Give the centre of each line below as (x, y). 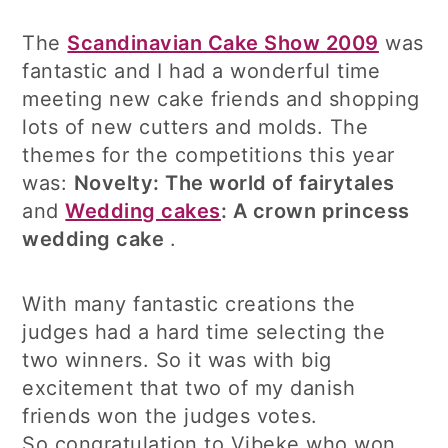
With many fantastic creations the (189, 304)
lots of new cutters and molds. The (195, 127)
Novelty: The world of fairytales (234, 183)
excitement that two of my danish (189, 388)
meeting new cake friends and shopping (221, 99)
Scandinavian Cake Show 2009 (223, 43)
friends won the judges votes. (170, 416)
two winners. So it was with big (177, 360)
